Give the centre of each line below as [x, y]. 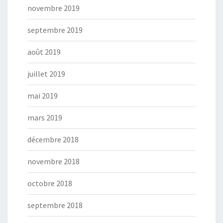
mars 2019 [45, 117]
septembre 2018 [55, 205]
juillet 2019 [46, 73]
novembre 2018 [54, 161]
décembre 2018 [53, 139]
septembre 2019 [55, 30]
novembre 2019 [54, 8]
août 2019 [44, 52]
